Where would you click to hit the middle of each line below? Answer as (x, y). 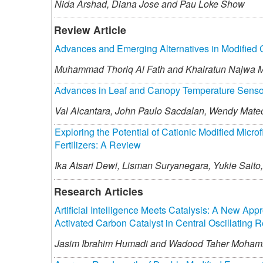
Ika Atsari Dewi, (87, 165)
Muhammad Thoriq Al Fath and (120, 69)
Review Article (90, 29)
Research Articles (99, 191)
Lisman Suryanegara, (165, 165)
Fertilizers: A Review (98, 144)
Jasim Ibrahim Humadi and (112, 243)
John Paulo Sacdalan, (160, 110)
